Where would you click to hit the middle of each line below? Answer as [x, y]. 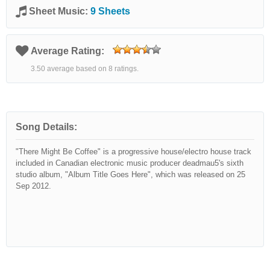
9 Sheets [110, 11]
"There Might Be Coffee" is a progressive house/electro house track [133, 152]
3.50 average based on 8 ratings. [85, 69]
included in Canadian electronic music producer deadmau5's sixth [130, 163]
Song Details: [46, 127]
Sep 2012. [33, 186]
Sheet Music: [60, 11]
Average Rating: [69, 51]
